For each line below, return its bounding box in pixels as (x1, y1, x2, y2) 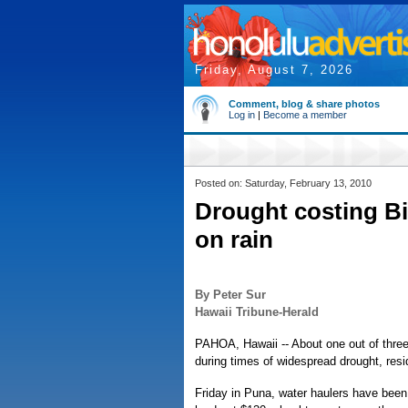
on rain (195, 226, 273, 253)
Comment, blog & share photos (229, 98, 380, 109)
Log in (229, 109, 255, 120)
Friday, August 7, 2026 (195, 63, 353, 76)
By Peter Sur (195, 288, 266, 301)
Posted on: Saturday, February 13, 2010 (195, 178, 372, 189)
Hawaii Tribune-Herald (195, 305, 319, 319)
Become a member (263, 109, 347, 120)
